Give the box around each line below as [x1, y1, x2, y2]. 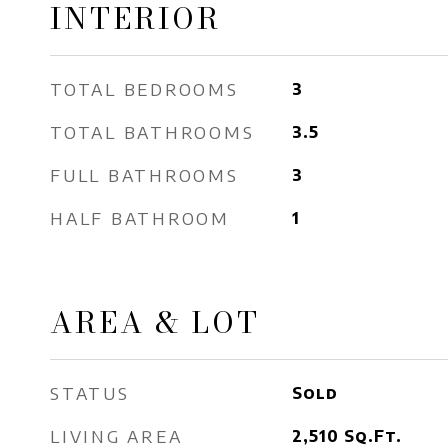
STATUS [50, 382, 130, 404]
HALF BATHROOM [50, 207, 230, 229]
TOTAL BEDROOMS [50, 78, 239, 100]
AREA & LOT [50, 300, 260, 345]
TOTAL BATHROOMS [50, 121, 255, 143]
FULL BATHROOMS [50, 164, 239, 186]
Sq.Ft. [343, 426, 402, 446]
